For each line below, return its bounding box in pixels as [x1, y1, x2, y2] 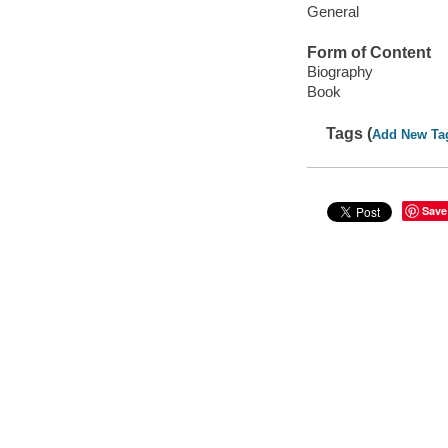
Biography [306, 63, 373, 81]
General [306, 2, 359, 20]
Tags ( [326, 124, 373, 142]
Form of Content [306, 43, 431, 61]
